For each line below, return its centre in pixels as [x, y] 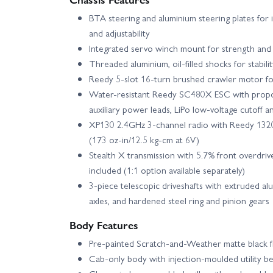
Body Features [104, 225]
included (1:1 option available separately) [167, 170]
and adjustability [119, 33]
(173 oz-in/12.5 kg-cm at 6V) [144, 140]
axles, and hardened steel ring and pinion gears [179, 201]
